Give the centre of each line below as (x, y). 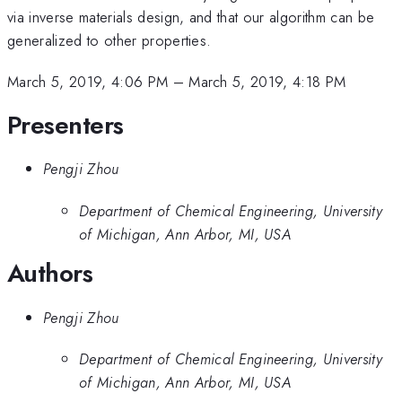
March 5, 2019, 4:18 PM (267, 82)
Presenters (66, 125)
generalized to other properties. (109, 40)
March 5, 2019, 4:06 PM (88, 82)
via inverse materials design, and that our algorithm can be (191, 17)
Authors (50, 274)
